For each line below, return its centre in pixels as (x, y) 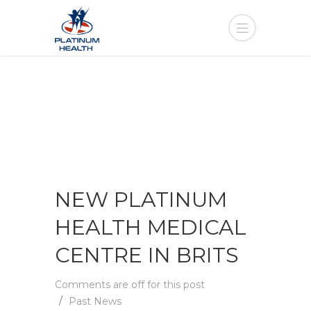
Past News (95, 301)
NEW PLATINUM (141, 200)
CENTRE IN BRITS (147, 255)
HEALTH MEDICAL (151, 227)
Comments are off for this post (130, 285)
